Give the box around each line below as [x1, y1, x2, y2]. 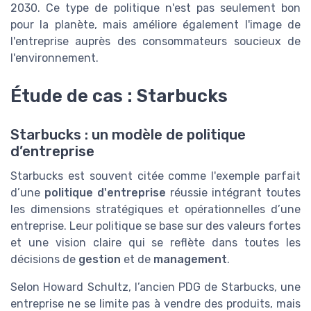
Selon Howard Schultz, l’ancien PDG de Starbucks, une [10, 280, 301, 294]
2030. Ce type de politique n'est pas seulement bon [10, 1, 301, 15]
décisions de [10, 252, 78, 266]
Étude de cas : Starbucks [10, 85, 228, 106]
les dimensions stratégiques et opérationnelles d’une [10, 202, 301, 216]
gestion [78, 252, 121, 266]
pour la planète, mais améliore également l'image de [10, 18, 301, 32]
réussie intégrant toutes [166, 185, 301, 199]
